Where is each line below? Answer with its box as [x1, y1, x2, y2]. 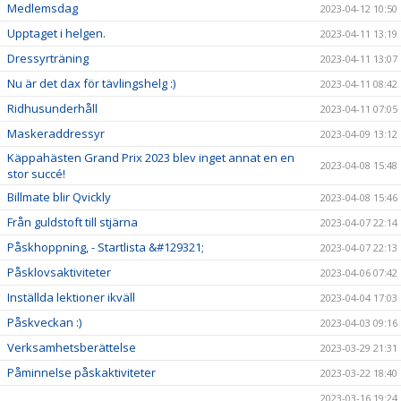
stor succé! [7, 166, 65, 182]
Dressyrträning [7, 50, 89, 66]
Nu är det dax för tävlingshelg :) [7, 75, 175, 91]
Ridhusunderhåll [7, 100, 98, 116]
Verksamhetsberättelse [7, 339, 136, 355]
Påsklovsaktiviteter [7, 264, 111, 280]
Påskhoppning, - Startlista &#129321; [7, 239, 204, 255]
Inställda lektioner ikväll [7, 289, 135, 305]
